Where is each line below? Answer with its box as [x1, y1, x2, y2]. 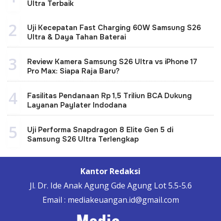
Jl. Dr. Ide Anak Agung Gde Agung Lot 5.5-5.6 [29, 180, 192, 191]
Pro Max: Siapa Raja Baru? [27, 66, 120, 76]
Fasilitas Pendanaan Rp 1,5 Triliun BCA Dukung [27, 90, 192, 101]
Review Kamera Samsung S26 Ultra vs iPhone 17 [27, 56, 197, 67]
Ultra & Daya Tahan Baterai [27, 32, 126, 42]
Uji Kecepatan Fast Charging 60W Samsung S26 [27, 22, 201, 33]
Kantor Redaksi [80, 165, 141, 177]
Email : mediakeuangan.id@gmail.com [42, 194, 179, 205]
